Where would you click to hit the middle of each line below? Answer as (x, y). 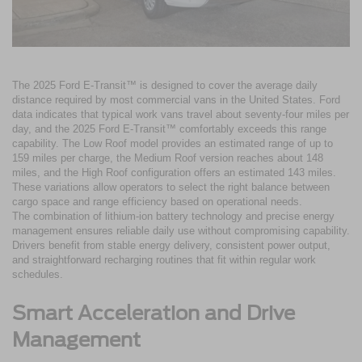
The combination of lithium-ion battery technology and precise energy (173, 216)
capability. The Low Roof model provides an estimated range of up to (173, 143)
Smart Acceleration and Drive (154, 313)
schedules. (38, 274)
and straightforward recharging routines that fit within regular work (164, 259)
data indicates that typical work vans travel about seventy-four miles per (181, 114)
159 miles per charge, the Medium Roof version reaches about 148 (168, 158)
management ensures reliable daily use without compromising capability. (181, 230)
